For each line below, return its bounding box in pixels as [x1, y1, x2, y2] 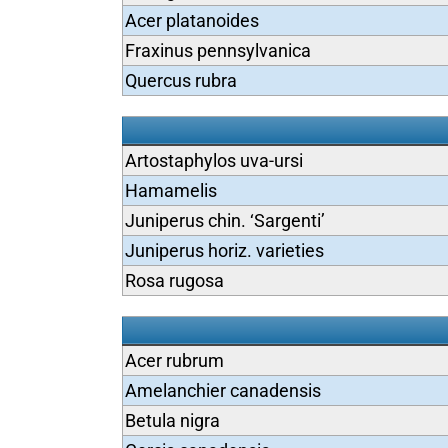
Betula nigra [124, 410, 220, 431]
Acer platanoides [124, 10, 259, 31]
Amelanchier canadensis [124, 380, 321, 401]
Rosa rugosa [124, 270, 224, 291]
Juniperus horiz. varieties [124, 240, 324, 261]
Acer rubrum [124, 350, 224, 371]
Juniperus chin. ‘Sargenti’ [124, 210, 325, 231]
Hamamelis [124, 180, 217, 201]
